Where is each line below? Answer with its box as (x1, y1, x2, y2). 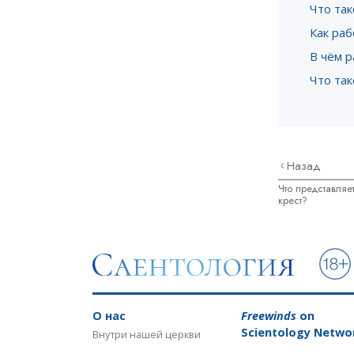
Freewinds (241, 308, 296, 323)
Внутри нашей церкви (92, 327, 201, 341)
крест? (278, 193, 307, 208)
